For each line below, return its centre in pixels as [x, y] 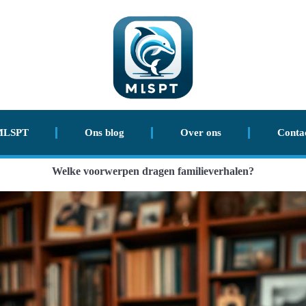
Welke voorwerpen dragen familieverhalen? [153, 171]
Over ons [200, 133]
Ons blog [104, 133]
